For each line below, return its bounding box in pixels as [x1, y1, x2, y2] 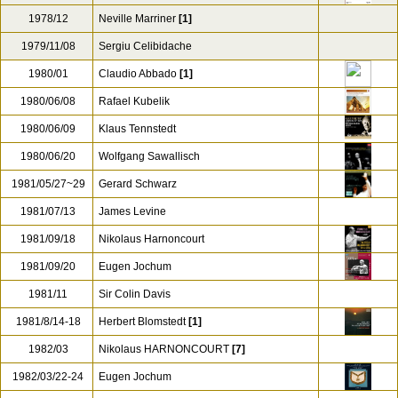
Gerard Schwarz [99, 178, 177, 190]
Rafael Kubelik [99, 95, 170, 107]
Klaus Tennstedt [99, 123, 176, 135]
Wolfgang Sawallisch [99, 150, 200, 163]
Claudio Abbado [99, 68, 179, 80]
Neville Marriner [99, 12, 176, 25]
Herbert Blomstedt [99, 315, 186, 328]
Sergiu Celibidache [99, 40, 192, 52]
